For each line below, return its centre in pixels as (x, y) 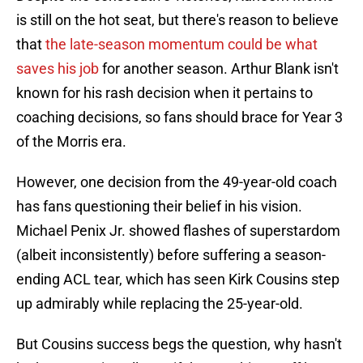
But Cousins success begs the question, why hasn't (179, 344)
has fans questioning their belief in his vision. (159, 207)
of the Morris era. (71, 142)
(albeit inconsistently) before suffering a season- (171, 255)
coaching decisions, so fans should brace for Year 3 (179, 117)
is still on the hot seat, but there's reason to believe (177, 20)
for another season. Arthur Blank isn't (219, 69)
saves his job (58, 69)
